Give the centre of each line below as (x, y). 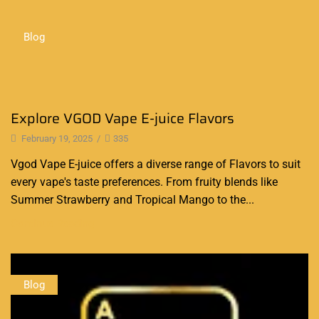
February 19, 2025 (56, 139)
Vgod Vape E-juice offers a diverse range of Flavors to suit (156, 164)
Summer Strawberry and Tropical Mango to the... (132, 200)
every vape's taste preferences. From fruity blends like (144, 182)
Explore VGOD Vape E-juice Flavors (122, 118)
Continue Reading (52, 224)
